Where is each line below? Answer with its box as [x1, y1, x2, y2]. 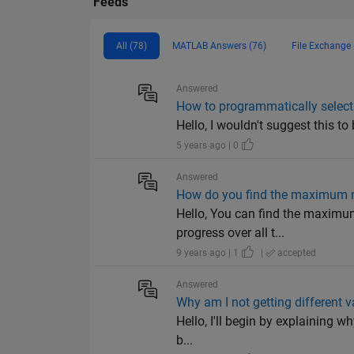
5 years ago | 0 [176, 140, 242, 152]
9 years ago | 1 [176, 247, 242, 259]
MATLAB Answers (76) [172, 40, 266, 52]
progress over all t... [176, 225, 285, 241]
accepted [275, 247, 317, 259]
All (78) [116, 40, 147, 52]
